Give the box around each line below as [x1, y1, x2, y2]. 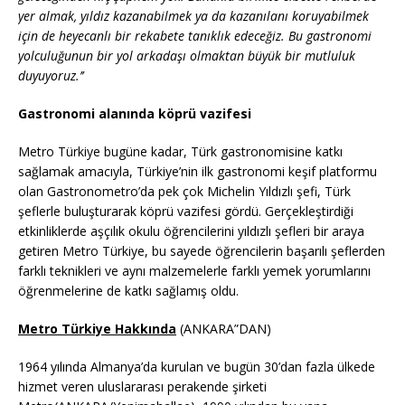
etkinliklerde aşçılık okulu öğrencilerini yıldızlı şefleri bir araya [18, 221, 364, 240]
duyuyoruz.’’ [18, 66, 83, 84]
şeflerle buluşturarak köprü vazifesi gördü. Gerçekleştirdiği [18, 202, 353, 220]
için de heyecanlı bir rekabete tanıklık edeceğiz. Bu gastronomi [18, 26, 372, 44]
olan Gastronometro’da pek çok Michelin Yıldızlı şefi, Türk [18, 182, 351, 200]
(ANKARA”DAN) [176, 319, 271, 337]
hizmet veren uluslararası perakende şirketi [18, 377, 267, 395]
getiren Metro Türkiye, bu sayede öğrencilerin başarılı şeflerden [18, 241, 385, 259]
